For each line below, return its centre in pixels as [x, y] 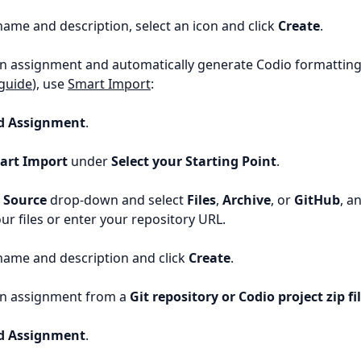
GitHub [317, 200]
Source [25, 200]
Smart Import [109, 84]
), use [50, 84]
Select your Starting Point [194, 162]
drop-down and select [117, 200]
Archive [247, 200]
